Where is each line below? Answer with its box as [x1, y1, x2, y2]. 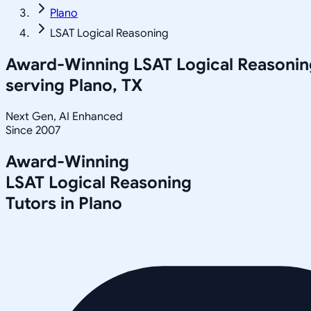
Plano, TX [69, 74, 142, 96]
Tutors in [6, 192, 78, 214]
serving [6, 74, 69, 96]
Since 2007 [6, 123, 60, 137]
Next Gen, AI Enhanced [6, 109, 123, 124]
